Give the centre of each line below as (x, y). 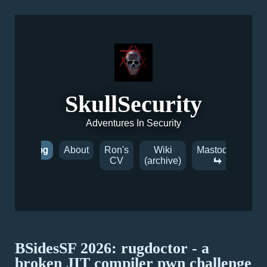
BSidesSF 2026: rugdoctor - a (112, 248)
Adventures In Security (133, 123)
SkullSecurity (133, 104)
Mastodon (218, 150)
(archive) (163, 161)
